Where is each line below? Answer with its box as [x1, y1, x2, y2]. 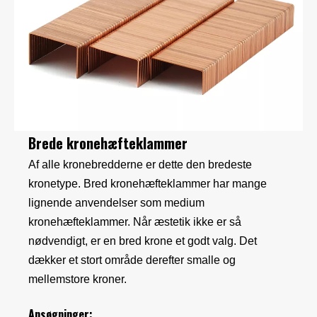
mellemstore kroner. [28, 272, 127, 285]
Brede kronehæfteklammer [28, 132, 188, 154]
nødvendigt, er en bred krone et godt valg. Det [28, 234, 257, 247]
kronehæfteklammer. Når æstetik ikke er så [28, 215, 241, 228]
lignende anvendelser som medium [28, 196, 204, 209]
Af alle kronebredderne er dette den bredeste [28, 158, 252, 171]
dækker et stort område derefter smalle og [28, 253, 236, 266]
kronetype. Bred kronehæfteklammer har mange [28, 177, 267, 190]
